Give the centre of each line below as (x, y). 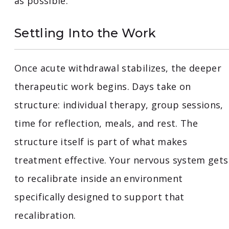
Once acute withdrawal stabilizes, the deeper (118, 68)
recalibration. (45, 215)
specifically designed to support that (99, 197)
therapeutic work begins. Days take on (103, 87)
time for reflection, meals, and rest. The (106, 123)
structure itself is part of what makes (101, 142)
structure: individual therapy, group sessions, (119, 105)
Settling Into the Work (85, 33)
